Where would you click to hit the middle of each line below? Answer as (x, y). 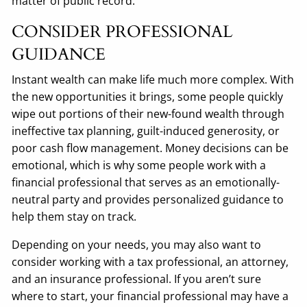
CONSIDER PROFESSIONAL (123, 32)
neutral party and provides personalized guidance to (148, 200)
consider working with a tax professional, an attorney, (150, 262)
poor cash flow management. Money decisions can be (150, 148)
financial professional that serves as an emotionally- (146, 183)
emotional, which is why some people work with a (139, 165)
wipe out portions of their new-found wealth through (148, 114)
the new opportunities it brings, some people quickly (148, 97)
